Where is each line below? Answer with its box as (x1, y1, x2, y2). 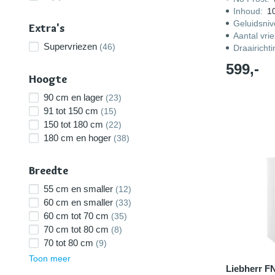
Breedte (29, 164, 68, 177)
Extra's (29, 21, 64, 35)
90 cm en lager (44, 92, 103, 103)
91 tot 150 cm (44, 106, 98, 116)
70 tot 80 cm (44, 238, 93, 248)
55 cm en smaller (44, 184, 113, 194)
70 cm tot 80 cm (44, 224, 109, 234)
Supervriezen (44, 41, 97, 52)
